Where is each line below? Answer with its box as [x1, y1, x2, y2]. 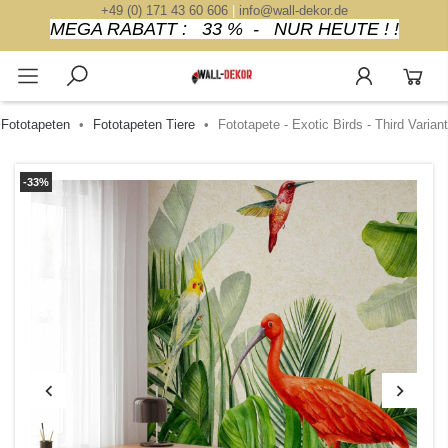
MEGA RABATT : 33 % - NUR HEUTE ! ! [49, 19, 399, 39]
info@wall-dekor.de [238, 3, 348, 18]
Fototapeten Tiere [93, 117, 195, 132]
